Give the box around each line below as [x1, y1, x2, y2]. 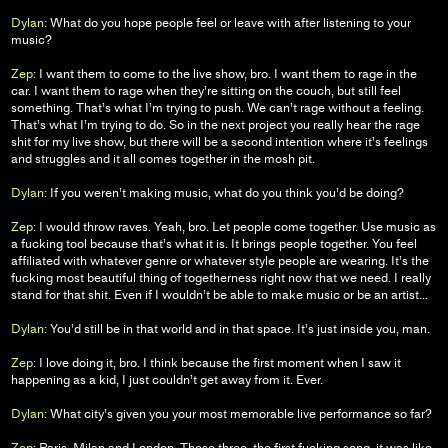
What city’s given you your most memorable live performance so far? [46, 405, 432, 421]
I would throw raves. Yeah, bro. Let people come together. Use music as [35, 218, 436, 234]
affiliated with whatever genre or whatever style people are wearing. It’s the [10, 252, 429, 268]
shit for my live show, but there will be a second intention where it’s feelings [10, 133, 428, 149]
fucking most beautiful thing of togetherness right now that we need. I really [10, 269, 431, 285]
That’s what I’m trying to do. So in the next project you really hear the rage [10, 116, 420, 132]
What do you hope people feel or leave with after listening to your [46, 14, 411, 30]
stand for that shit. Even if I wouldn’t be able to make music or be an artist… [10, 286, 428, 302]
